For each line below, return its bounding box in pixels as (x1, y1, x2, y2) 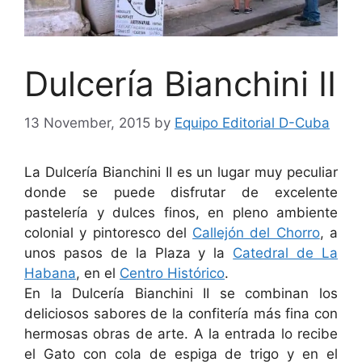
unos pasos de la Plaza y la (24, 245, 234, 262)
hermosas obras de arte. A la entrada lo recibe (24, 326, 338, 343)
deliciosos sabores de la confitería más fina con (24, 305, 338, 322)
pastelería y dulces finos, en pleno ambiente (24, 204, 338, 221)
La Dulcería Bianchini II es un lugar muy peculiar (24, 164, 338, 181)
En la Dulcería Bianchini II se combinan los (24, 285, 338, 302)
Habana (24, 265, 76, 282)
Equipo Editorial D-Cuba (175, 115, 330, 132)
